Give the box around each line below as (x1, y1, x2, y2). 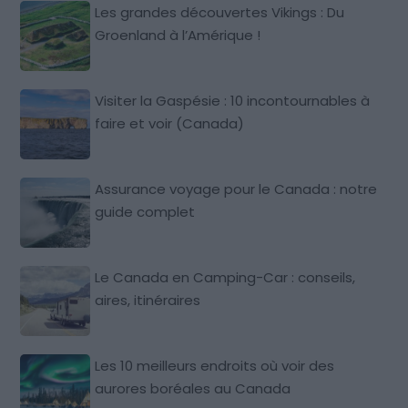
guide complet (95, 201, 196, 221)
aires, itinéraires (95, 290, 201, 310)
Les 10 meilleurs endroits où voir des (95, 355, 335, 375)
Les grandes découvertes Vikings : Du (95, 2, 345, 22)
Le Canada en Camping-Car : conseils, (95, 267, 356, 287)
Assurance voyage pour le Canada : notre (95, 178, 378, 199)
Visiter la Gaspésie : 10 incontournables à (95, 90, 371, 110)
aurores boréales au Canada (95, 378, 291, 398)
